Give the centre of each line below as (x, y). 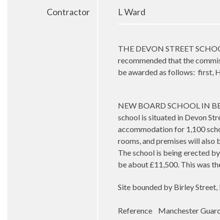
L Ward (132, 12)
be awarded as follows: (156, 72)
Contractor (68, 12)
